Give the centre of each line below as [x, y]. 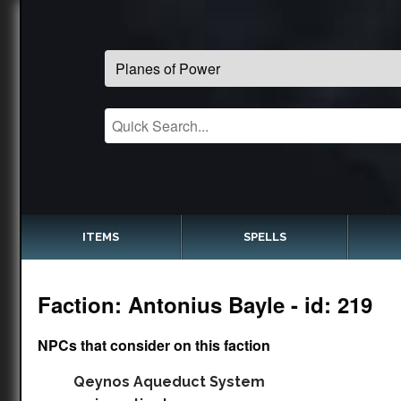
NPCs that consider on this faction [154, 345]
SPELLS [264, 237]
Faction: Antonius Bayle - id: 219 [205, 304]
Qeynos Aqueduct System [169, 382]
